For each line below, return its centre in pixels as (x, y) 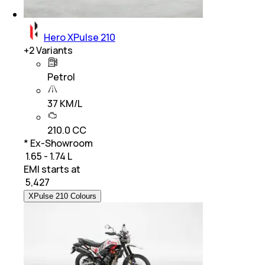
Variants (54, 51)
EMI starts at (52, 169)
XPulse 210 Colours (62, 196)
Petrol (61, 77)
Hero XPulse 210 (80, 38)
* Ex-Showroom (58, 143)
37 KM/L (65, 104)
